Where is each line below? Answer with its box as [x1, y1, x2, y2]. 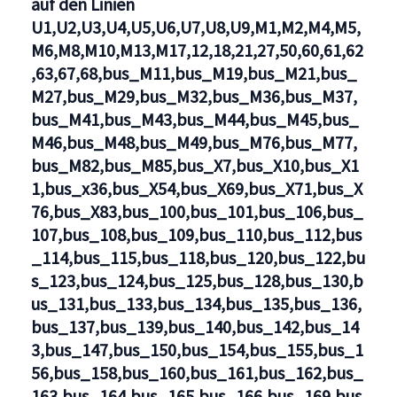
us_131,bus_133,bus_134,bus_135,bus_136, [30, 292, 362, 315]
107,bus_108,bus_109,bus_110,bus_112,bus [30, 223, 362, 246]
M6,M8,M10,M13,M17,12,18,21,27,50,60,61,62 [30, 39, 363, 62]
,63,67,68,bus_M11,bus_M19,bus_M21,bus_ [30, 62, 357, 85]
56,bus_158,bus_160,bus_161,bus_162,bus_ [30, 362, 363, 385]
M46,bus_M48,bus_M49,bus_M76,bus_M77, [30, 131, 357, 154]
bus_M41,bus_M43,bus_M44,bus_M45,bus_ [30, 108, 359, 131]
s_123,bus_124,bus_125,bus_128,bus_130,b [30, 269, 363, 292]
